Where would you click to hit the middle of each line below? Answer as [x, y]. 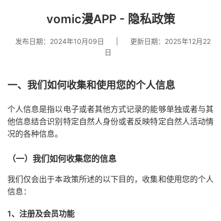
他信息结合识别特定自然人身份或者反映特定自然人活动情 [110, 121]
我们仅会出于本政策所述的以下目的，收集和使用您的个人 [110, 179]
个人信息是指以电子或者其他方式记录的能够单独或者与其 [110, 109]
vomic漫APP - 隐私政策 [110, 19]
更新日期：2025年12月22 [170, 41]
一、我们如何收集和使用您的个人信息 [91, 85]
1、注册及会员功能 [41, 214]
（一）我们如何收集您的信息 [62, 159]
